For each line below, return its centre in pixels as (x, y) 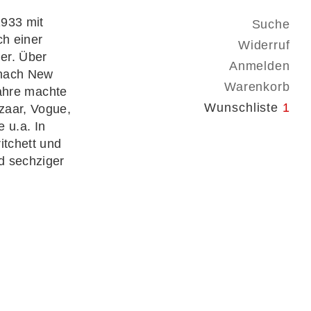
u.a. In (25, 126)
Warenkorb (257, 87)
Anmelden (259, 66)
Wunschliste (242, 108)
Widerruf (264, 45)
